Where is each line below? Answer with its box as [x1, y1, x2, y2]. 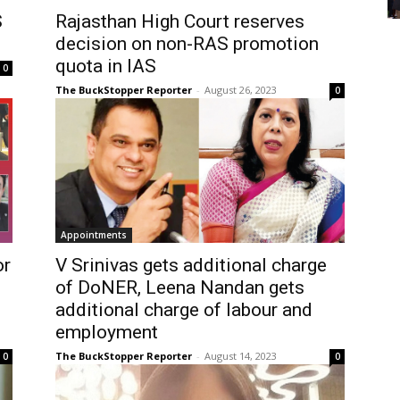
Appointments [61, 228, 127, 241]
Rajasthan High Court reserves [55, 10, 304, 32]
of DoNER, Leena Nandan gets [55, 276, 304, 298]
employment [55, 321, 158, 343]
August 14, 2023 [204, 348, 277, 362]
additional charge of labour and [55, 298, 312, 321]
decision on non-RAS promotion [55, 32, 319, 54]
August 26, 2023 [204, 82, 277, 96]
